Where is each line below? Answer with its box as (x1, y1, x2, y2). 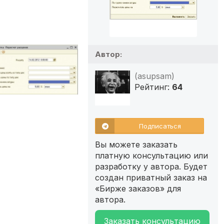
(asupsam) (134, 70, 174, 81)
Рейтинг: (134, 81, 172, 92)
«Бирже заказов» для (95, 183, 181, 193)
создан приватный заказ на (95, 172, 207, 182)
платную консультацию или (95, 150, 208, 160)
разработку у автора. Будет (95, 161, 207, 171)
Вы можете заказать (95, 139, 177, 149)
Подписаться (139, 121, 181, 130)
